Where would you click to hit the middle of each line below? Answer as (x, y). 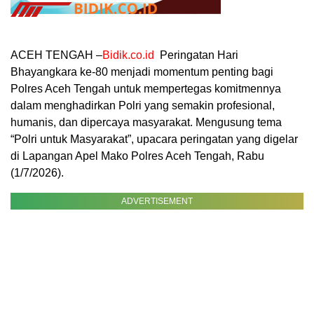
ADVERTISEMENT (157, 201)
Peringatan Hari (196, 55)
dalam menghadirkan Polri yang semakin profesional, (143, 105)
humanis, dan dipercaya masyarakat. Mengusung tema (146, 122)
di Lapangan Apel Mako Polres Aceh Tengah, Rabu (137, 156)
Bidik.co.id (128, 55)
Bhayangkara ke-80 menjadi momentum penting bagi (142, 71)
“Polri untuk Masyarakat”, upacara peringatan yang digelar (154, 139)
